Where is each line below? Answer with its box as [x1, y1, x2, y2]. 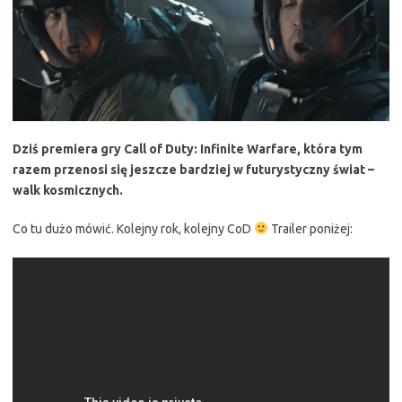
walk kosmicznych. [13, 182, 123, 197]
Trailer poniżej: [267, 221, 353, 236]
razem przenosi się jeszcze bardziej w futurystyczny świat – [13, 162, 374, 177]
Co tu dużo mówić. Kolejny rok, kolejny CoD [13, 221, 254, 236]
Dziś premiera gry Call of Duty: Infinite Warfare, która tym [13, 141, 363, 156]
